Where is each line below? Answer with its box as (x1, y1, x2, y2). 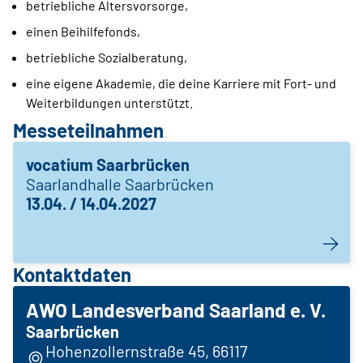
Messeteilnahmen (13, 117, 164, 142)
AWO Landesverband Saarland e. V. (26, 297, 326, 322)
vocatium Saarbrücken (26, 154, 190, 174)
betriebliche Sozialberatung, (26, 49, 187, 65)
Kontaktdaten (13, 262, 131, 286)
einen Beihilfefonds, (26, 23, 140, 39)
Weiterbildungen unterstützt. (26, 94, 193, 110)
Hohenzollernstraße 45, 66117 (45, 340, 247, 361)
